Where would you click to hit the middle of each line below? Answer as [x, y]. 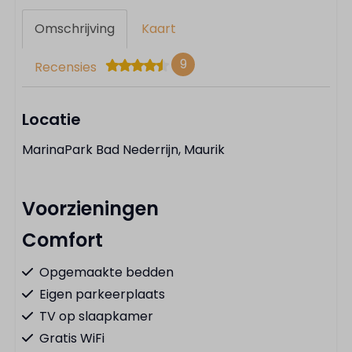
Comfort [62, 240]
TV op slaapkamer [96, 316]
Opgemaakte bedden [106, 272]
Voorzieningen [90, 209]
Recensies [66, 67]
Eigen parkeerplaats [102, 294]
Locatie [51, 119]
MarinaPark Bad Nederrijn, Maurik [123, 150]
